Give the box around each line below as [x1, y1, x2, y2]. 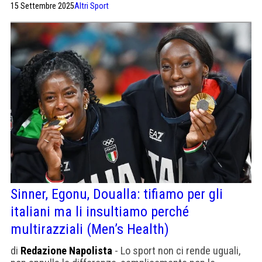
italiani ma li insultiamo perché [11, 204, 189, 220]
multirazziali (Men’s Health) [11, 221, 169, 238]
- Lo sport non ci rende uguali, [112, 244, 240, 257]
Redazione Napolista [20, 244, 112, 257]
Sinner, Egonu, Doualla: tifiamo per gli [11, 186, 223, 203]
